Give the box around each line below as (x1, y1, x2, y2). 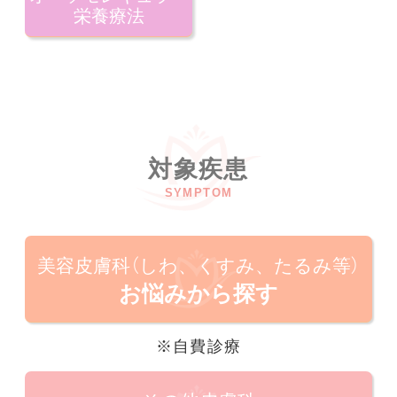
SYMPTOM (164, 185, 233, 199)
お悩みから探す (119, 281, 278, 306)
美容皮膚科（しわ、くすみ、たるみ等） (37, 255, 360, 276)
